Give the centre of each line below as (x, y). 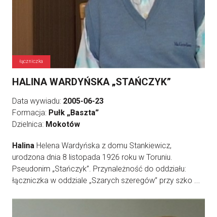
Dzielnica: (29, 124)
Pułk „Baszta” (74, 113)
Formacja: (30, 113)
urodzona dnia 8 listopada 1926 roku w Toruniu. (92, 157)
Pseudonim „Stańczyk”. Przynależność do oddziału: (99, 169)
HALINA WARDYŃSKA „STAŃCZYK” (92, 82)
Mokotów (63, 124)
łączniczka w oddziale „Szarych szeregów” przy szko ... (106, 180)
